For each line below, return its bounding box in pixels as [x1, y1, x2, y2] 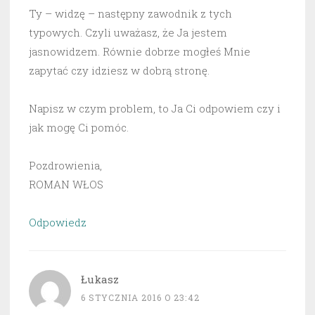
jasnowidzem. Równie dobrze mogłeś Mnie [29, 44, 250, 59]
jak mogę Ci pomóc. [29, 120, 129, 135]
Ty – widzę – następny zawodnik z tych [29, 6, 232, 21]
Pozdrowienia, [29, 158, 102, 173]
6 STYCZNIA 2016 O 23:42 [81, 292, 200, 304]
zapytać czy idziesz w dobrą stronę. [29, 63, 210, 78]
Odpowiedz [29, 215, 86, 230]
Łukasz [81, 272, 119, 287]
